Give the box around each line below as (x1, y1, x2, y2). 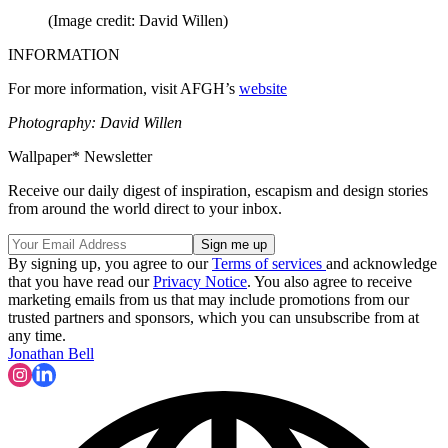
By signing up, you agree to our (8, 255, 212, 273)
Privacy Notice (153, 273, 247, 291)
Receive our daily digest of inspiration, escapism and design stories (8, 182, 428, 200)
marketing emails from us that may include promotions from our (8, 291, 409, 309)
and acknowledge (326, 255, 437, 273)
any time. (8, 327, 66, 345)
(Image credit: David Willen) (48, 12, 228, 30)
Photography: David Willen (8, 114, 182, 132)
